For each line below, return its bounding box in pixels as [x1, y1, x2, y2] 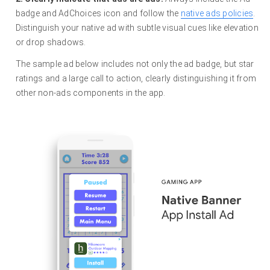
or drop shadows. [15, 37, 86, 48]
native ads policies [180, 8, 254, 19]
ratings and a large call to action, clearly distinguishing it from [15, 74, 257, 84]
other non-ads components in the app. [15, 88, 166, 98]
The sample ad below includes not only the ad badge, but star [15, 59, 254, 69]
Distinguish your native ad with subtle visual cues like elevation [15, 23, 259, 33]
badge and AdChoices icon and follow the [15, 8, 181, 19]
